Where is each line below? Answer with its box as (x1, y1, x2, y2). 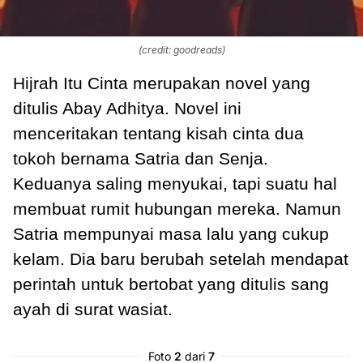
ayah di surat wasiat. (13, 299, 177, 318)
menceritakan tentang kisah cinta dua (13, 123, 304, 143)
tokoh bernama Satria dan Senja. (13, 148, 268, 168)
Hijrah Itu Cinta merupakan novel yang (13, 73, 310, 92)
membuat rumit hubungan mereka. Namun (13, 199, 341, 218)
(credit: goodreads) (138, 43, 225, 56)
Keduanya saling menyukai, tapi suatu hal (13, 173, 337, 193)
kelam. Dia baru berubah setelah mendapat (13, 249, 348, 268)
